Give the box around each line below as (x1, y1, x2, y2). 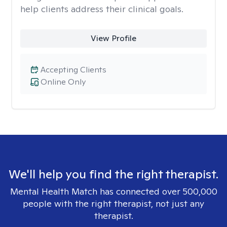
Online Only (41, 77, 86, 87)
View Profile (90, 33, 136, 44)
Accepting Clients (41, 64, 106, 75)
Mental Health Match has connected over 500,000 (10, 185, 217, 197)
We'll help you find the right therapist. (9, 166, 218, 182)
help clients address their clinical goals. (20, 3, 183, 15)
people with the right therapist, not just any (23, 198, 204, 209)
